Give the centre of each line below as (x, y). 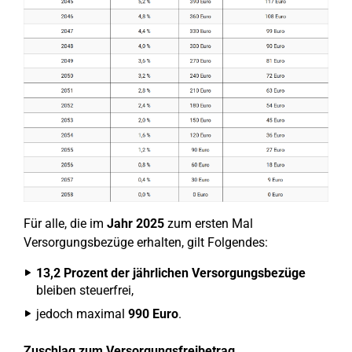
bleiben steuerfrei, (85, 291)
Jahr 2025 (136, 224)
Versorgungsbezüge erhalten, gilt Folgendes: (146, 243)
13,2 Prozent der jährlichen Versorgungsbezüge (171, 273)
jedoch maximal (82, 314)
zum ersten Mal (209, 224)
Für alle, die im (65, 224)
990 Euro (153, 314)
